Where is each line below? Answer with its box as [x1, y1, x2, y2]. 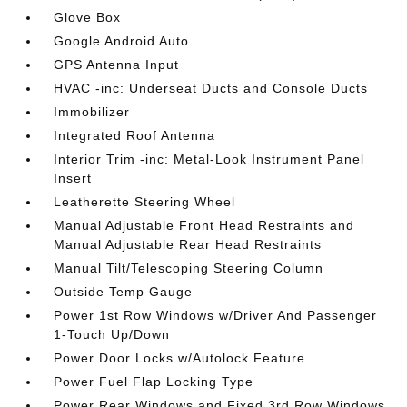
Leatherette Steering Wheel [54, 194, 236, 209]
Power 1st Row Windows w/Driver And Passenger [54, 308, 378, 323]
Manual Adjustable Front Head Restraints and [54, 218, 355, 233]
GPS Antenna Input [54, 57, 180, 72]
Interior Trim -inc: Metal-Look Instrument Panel [54, 152, 365, 166]
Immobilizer [54, 104, 131, 119]
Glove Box [54, 10, 122, 25]
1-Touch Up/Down [54, 327, 171, 342]
